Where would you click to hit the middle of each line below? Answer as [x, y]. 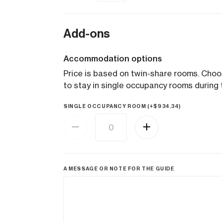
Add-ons [87, 34]
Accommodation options [113, 58]
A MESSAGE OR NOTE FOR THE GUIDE [119, 169]
